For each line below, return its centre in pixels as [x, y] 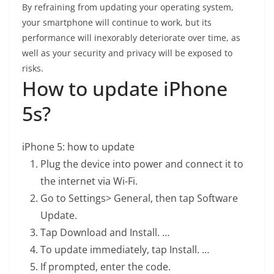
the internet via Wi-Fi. [89, 181]
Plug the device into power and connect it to [142, 164]
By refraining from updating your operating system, [128, 7]
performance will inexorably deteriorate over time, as [131, 38]
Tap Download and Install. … [105, 232]
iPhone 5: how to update [78, 147]
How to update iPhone [125, 88]
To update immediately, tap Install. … [125, 250]
